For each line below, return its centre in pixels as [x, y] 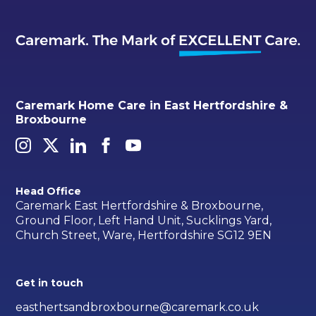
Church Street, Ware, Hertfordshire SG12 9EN [144, 236]
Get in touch [50, 283]
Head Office [49, 191]
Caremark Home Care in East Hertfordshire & [152, 106]
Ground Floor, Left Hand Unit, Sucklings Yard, [144, 221]
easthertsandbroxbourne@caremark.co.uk [138, 308]
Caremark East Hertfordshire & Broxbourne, [140, 206]
